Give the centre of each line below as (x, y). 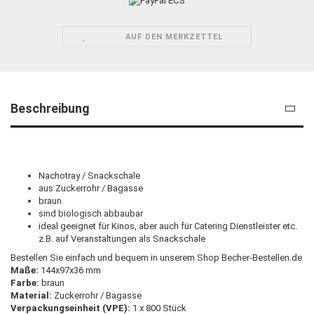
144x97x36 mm (70, 271)
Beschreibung (50, 109)
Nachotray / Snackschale (89, 176)
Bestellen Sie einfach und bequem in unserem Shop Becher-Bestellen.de (156, 258)
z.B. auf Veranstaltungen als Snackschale (122, 239)
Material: (31, 296)
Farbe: (25, 283)
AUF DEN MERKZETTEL (175, 37)
